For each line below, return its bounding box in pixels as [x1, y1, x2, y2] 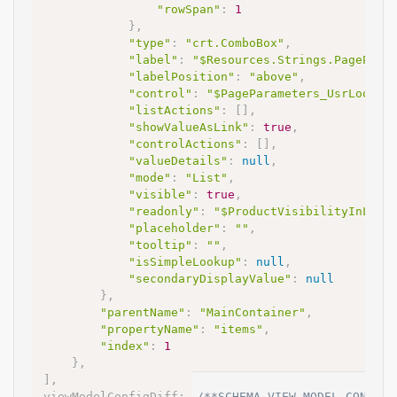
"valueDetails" [128, 154, 228, 168]
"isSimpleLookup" [128, 255, 242, 269]
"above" [249, 70, 299, 84]
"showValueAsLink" [128, 121, 249, 135]
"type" [128, 36, 171, 51]
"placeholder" [128, 222, 221, 236]
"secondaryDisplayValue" [128, 272, 292, 286]
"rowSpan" [157, 3, 221, 17]
